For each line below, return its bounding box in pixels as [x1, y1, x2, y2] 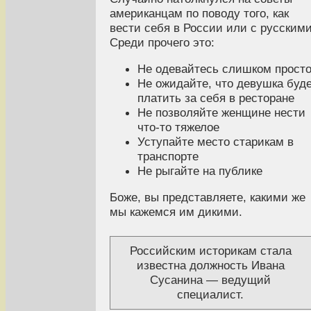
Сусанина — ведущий [150, 273, 271, 287]
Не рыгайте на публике [137, 163, 262, 178]
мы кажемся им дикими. [110, 205, 242, 219]
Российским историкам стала [129, 244, 292, 258]
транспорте [137, 149, 199, 163]
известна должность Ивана [136, 258, 285, 273]
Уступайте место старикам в [137, 134, 294, 149]
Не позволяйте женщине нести [137, 105, 305, 119]
